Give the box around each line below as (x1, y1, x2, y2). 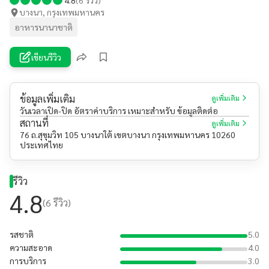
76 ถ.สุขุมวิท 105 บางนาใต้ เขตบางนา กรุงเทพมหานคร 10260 (20, 129, 235, 140)
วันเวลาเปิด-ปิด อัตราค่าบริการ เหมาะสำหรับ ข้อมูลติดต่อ (20, 105, 218, 116)
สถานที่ (20, 116, 49, 129)
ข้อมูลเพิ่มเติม (20, 92, 75, 105)
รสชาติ (10, 228, 34, 240)
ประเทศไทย (20, 139, 63, 150)
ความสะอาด (10, 241, 52, 253)
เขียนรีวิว (31, 51, 61, 62)
